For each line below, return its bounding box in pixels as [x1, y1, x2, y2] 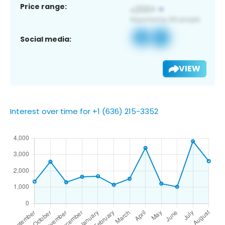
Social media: [20, 34, 71, 44]
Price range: [20, 1, 67, 12]
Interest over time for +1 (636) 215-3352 [10, 105, 158, 117]
